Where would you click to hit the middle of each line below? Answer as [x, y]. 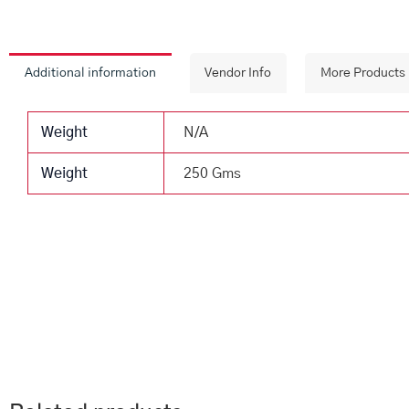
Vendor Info [238, 73]
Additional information [90, 73]
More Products [362, 73]
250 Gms [213, 174]
